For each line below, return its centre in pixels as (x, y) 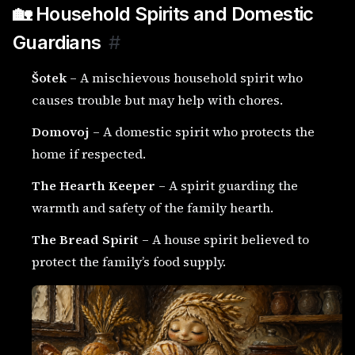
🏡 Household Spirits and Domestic (163, 14)
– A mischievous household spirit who (185, 78)
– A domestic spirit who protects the (202, 132)
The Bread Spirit (85, 239)
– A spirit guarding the (227, 185)
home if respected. (89, 154)
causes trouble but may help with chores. (157, 100)
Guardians (57, 42)
